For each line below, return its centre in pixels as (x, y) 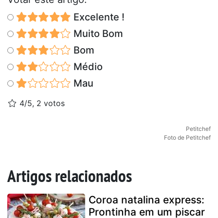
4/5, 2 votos (41, 103)
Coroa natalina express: (146, 200)
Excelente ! (98, 17)
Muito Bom (97, 33)
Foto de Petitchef (187, 137)
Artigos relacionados (70, 175)
